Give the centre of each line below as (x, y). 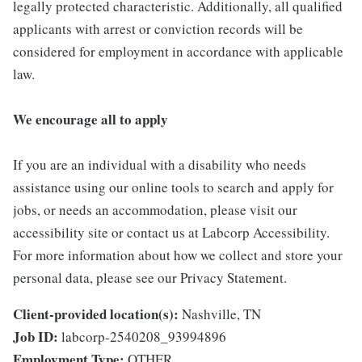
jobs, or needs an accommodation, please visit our (155, 210)
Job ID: (36, 337)
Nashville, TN (221, 314)
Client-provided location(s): (96, 314)
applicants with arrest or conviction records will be (158, 29)
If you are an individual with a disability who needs (160, 165)
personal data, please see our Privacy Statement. (150, 278)
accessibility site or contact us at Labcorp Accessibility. (171, 233)
